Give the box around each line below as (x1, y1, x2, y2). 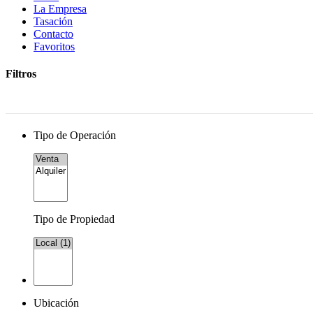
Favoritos (34, 41, 75, 52)
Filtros (6, 68, 36, 80)
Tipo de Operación (34, 129, 116, 141)
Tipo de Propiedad (34, 212, 115, 225)
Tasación (34, 15, 73, 27)
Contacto (34, 28, 73, 40)
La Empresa (34, 3, 87, 15)
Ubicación (34, 296, 79, 309)
